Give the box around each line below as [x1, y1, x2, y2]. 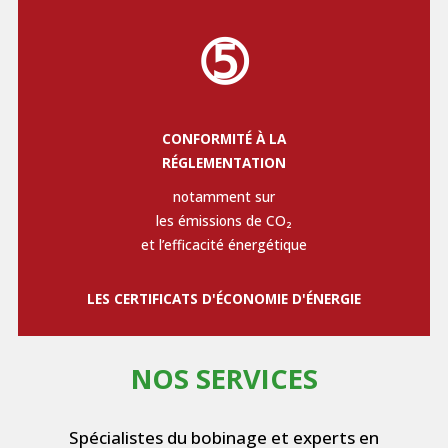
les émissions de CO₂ [156, 210, 292, 230]
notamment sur [173, 186, 275, 206]
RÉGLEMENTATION [162, 152, 286, 172]
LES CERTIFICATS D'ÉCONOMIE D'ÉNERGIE [87, 288, 361, 308]
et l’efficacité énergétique [141, 234, 307, 254]
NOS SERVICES [130, 359, 318, 397]
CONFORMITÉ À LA [162, 128, 286, 148]
